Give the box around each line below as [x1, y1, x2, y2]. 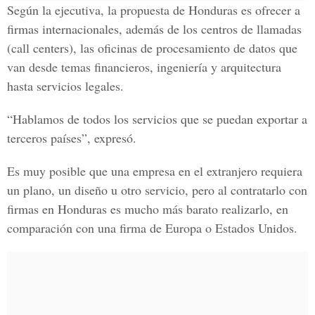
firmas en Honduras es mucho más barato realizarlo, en [7, 200, 288, 217]
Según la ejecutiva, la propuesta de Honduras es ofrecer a [7, 1, 300, 18]
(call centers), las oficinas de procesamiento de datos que [7, 39, 297, 56]
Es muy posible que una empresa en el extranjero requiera [7, 162, 302, 179]
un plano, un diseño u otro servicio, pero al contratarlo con [7, 181, 307, 198]
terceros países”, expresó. [7, 129, 136, 146]
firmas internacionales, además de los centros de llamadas [7, 20, 302, 37]
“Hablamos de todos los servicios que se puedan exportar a [7, 110, 307, 127]
